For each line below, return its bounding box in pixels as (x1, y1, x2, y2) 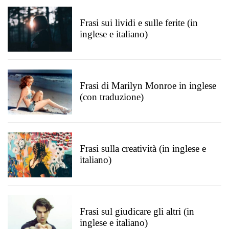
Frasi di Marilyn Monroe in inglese (80, 80, 216, 91)
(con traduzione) (80, 91, 144, 102)
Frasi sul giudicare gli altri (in (80, 206, 194, 217)
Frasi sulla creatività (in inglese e (80, 143, 206, 154)
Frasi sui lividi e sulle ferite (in (80, 17, 198, 28)
